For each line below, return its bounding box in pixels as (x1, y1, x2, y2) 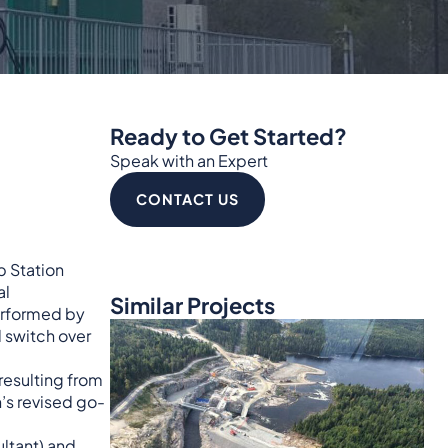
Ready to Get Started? (109, 121, 347, 150)
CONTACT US (135, 189, 239, 208)
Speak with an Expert (109, 149, 268, 171)
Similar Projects (109, 290, 275, 319)
